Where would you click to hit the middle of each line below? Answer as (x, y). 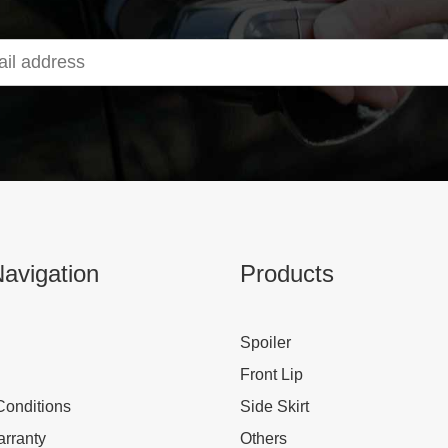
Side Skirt (274, 406)
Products (287, 273)
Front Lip (271, 374)
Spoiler (265, 342)
